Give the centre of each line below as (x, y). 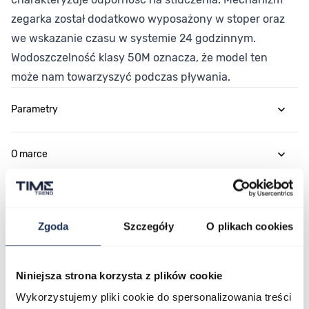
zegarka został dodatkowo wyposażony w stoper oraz (148, 19)
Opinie (24, 199)
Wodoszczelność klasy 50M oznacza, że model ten (139, 58)
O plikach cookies (250, 226)
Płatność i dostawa (53, 289)
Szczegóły (148, 226)
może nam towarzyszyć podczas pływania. (121, 77)
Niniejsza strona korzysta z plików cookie (119, 275)
